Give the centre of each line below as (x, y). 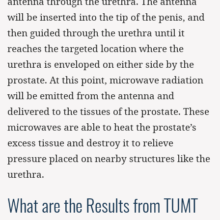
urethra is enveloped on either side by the (101, 64)
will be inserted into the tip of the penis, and (106, 17)
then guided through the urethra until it (96, 33)
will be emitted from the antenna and (91, 96)
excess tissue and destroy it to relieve (90, 143)
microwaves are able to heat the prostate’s (102, 127)
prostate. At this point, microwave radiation (105, 80)
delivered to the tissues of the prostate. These (108, 111)
